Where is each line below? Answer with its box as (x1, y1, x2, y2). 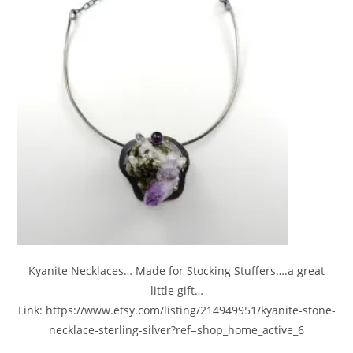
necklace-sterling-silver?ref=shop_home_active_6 (49, 321, 304, 337)
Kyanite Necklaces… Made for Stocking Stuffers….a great (28, 262, 325, 278)
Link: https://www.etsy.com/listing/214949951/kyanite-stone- (17, 302, 336, 318)
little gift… (150, 282, 203, 298)
